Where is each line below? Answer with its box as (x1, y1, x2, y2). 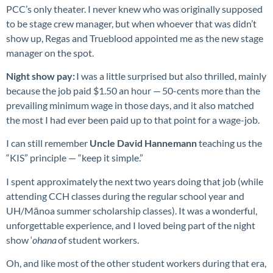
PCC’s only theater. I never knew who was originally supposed (6, 2, 263, 15)
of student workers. (57, 233, 141, 246)
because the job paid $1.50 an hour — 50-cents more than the (6, 84, 260, 96)
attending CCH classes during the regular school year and (6, 190, 244, 202)
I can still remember (6, 137, 90, 149)
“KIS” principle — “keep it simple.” (6, 152, 145, 164)
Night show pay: (6, 69, 75, 82)
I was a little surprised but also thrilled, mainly (75, 69, 266, 82)
